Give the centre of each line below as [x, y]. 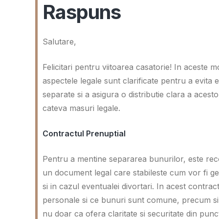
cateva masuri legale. [81, 108]
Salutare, [59, 42]
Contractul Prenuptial [84, 133]
